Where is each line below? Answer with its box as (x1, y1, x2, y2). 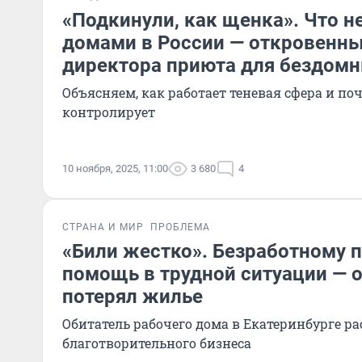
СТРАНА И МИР (62, 221, 144, 233)
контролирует (62, 103, 155, 120)
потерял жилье (62, 285, 203, 308)
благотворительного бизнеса (62, 335, 251, 351)
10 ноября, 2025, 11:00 (62, 162, 168, 175)
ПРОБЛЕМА (150, 221, 210, 233)
